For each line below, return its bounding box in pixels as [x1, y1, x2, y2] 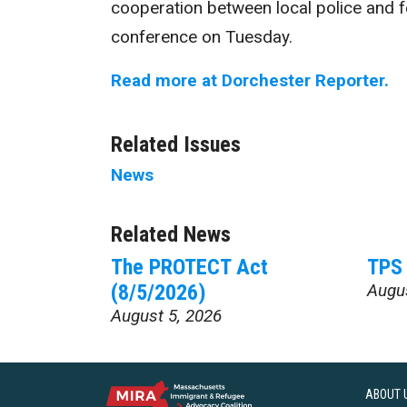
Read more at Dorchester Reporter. [111, 70, 389, 91]
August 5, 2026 [111, 305, 222, 326]
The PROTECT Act [111, 254, 268, 280]
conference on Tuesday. [111, 26, 293, 47]
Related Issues [111, 132, 241, 157]
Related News [111, 222, 231, 247]
